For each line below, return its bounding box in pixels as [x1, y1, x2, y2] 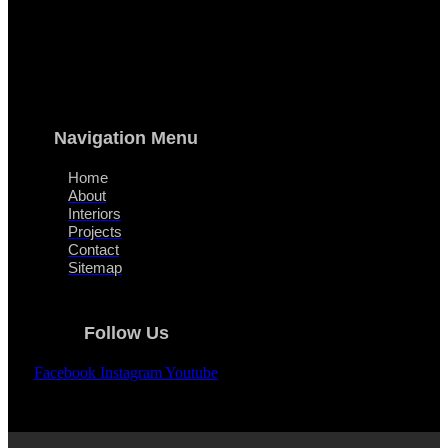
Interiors [68, 204, 121, 222]
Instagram [100, 363, 162, 381]
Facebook [34, 363, 96, 381]
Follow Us [83, 322, 169, 343]
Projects [68, 222, 122, 240]
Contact [68, 240, 119, 258]
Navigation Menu [54, 127, 198, 148]
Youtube [165, 363, 218, 381]
